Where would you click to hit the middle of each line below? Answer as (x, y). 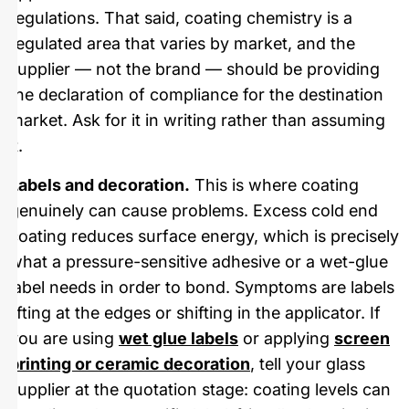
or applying (286, 338)
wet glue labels (178, 338)
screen (362, 338)
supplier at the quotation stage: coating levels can (200, 389)
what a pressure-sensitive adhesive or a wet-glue (199, 261)
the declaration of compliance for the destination (196, 95)
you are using (64, 338)
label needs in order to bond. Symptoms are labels (202, 287)
